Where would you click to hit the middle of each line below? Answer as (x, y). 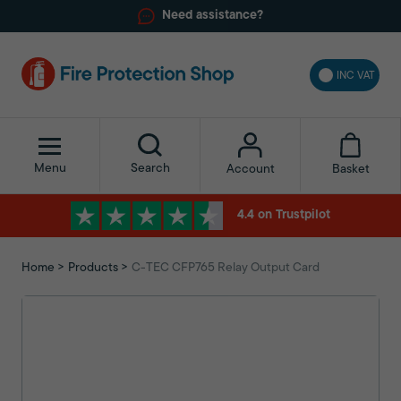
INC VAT (356, 76)
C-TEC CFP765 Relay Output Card (226, 268)
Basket (350, 170)
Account (250, 170)
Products (93, 268)
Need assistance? (212, 16)
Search (150, 169)
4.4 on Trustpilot (284, 216)
